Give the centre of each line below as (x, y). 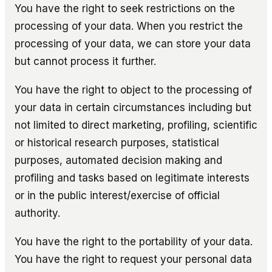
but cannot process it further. (85, 61)
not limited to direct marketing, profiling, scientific (136, 125)
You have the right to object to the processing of (133, 90)
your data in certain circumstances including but (133, 107)
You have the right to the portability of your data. (134, 241)
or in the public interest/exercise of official (117, 195)
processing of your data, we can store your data (133, 43)
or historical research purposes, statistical (117, 142)
